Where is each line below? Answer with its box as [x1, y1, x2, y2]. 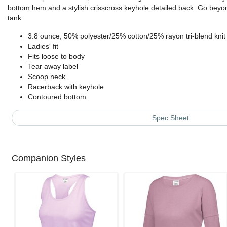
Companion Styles [12, 153, 86, 164]
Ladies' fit [28, 42, 58, 51]
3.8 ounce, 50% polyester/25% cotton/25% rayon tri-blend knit [28, 32, 225, 41]
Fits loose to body [28, 52, 85, 61]
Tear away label [28, 62, 78, 71]
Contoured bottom [28, 93, 86, 101]
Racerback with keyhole [28, 83, 104, 91]
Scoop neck [28, 72, 65, 81]
